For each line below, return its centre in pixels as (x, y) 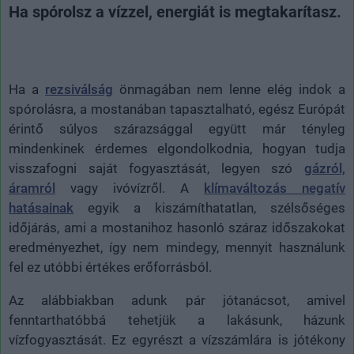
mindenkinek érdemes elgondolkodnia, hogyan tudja (177, 148)
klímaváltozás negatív (275, 188)
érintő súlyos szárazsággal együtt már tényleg (177, 128)
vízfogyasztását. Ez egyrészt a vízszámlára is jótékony (177, 339)
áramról (32, 188)
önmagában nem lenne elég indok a (229, 89)
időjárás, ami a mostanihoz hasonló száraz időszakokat (177, 227)
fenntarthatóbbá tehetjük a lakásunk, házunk (177, 320)
